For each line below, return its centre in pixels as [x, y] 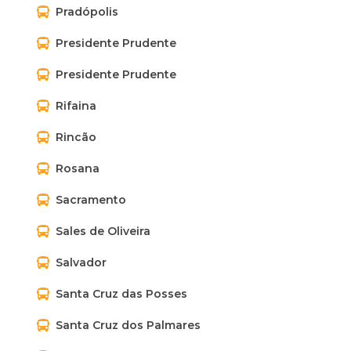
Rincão [76, 137]
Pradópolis [87, 12]
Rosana [78, 168]
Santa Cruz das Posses [121, 294]
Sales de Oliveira [103, 231]
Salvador [81, 262]
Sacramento [91, 200]
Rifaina [76, 106]
